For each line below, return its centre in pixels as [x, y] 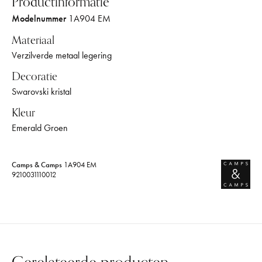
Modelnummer [39, 19]
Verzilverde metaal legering [62, 55]
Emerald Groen [40, 127]
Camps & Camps [37, 165]
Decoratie [35, 76]
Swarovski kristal [42, 91]
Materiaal [33, 40]
